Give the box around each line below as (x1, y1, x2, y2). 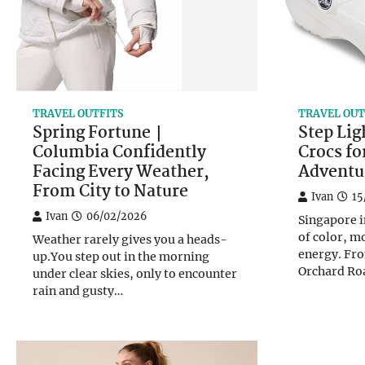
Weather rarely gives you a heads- (33, 231, 227, 247)
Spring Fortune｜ (33, 120, 166, 147)
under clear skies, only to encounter (33, 266, 237, 281)
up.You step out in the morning (33, 248, 209, 264)
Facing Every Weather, (33, 159, 209, 186)
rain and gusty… (33, 283, 123, 298)
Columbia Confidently (33, 139, 206, 166)
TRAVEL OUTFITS (33, 107, 124, 120)
